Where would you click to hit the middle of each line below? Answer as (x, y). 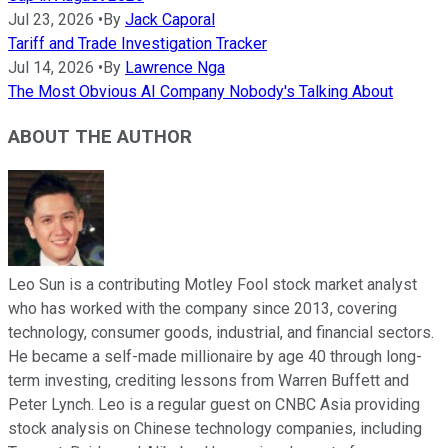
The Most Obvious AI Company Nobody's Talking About (200, 92)
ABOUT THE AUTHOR (100, 137)
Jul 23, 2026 (51, 20)
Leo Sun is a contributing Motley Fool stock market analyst (212, 284)
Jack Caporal (170, 20)
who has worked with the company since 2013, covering (202, 308)
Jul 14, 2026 (51, 68)
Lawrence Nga (175, 68)
